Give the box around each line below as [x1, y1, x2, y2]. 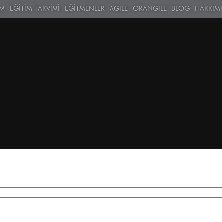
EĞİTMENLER [64, 5, 105, 12]
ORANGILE [132, 5, 166, 12]
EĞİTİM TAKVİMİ [9, 5, 60, 12]
